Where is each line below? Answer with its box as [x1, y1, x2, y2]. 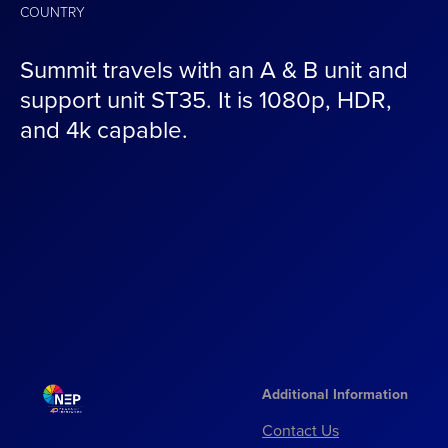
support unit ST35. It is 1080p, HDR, [20, 81, 392, 116]
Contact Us [262, 418, 339, 441]
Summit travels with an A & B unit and [20, 51, 408, 86]
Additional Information [262, 383, 408, 404]
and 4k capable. [20, 111, 188, 146]
